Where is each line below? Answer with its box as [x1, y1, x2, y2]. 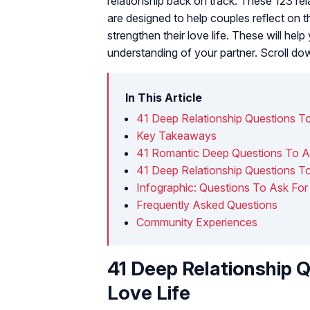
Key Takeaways [136, 128, 217, 143]
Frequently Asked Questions [136, 197, 277, 212]
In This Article [125, 90, 202, 104]
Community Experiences [136, 215, 257, 229]
